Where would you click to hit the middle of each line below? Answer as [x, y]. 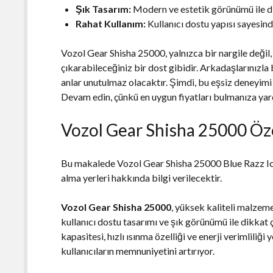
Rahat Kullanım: [111, 23]
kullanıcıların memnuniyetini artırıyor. [138, 250]
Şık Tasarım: [104, 9]
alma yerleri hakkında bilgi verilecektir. [142, 177]
